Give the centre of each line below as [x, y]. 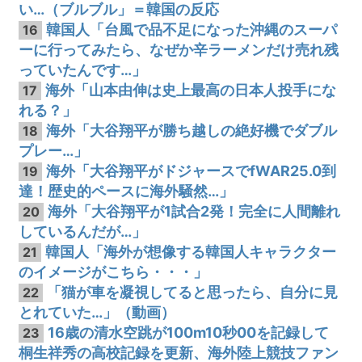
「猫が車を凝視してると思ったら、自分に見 [193, 293]
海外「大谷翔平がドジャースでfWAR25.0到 [192, 171]
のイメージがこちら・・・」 [113, 272]
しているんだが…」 [82, 232]
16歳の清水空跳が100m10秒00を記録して [189, 333]
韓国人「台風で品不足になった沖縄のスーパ [192, 30]
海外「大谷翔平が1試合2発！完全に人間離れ [194, 212]
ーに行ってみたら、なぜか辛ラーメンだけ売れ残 [179, 50]
